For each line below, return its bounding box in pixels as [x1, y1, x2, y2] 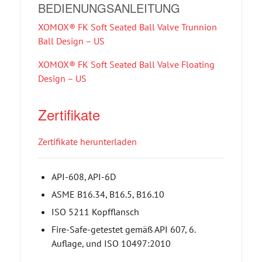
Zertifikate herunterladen [37, 135, 137, 147]
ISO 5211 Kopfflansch [51, 205, 139, 218]
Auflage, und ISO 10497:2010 [51, 237, 171, 249]
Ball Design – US [37, 35, 105, 47]
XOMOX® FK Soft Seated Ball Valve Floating [37, 58, 215, 70]
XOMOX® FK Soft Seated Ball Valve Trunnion [37, 20, 217, 33]
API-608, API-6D [51, 170, 116, 182]
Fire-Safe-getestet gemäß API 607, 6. [51, 223, 195, 235]
